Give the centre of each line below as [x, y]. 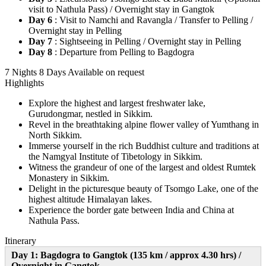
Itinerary [20, 240]
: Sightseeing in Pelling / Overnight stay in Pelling [148, 41]
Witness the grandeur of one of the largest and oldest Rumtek [142, 167]
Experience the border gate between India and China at [131, 210]
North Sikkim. [55, 135]
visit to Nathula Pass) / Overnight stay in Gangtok [121, 9]
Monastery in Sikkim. [69, 178]
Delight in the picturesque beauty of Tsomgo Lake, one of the [143, 188]
